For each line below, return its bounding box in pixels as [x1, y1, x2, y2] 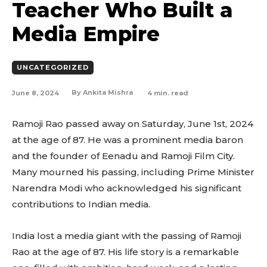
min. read [152, 88, 188, 97]
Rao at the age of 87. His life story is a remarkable [12, 246, 239, 258]
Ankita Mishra [83, 88, 133, 97]
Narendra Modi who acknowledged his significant [12, 182, 241, 194]
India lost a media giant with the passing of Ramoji [12, 230, 241, 242]
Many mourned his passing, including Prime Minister [12, 166, 254, 178]
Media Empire [12, 21, 160, 47]
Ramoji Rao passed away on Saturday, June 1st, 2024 [12, 118, 253, 130]
